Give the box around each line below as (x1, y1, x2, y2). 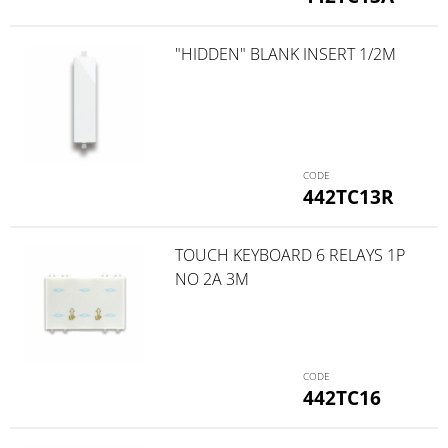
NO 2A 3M (174, 267, 249, 290)
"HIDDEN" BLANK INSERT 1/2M (174, 43, 396, 66)
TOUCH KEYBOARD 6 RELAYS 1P (174, 243, 405, 266)
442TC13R (303, 182, 395, 210)
